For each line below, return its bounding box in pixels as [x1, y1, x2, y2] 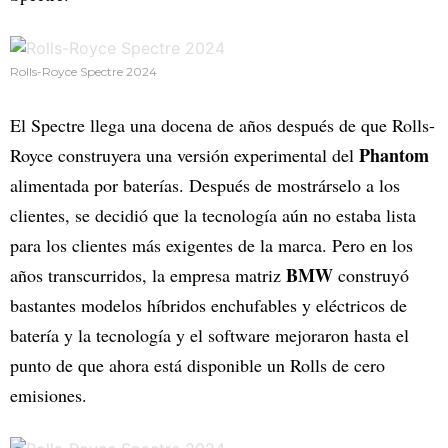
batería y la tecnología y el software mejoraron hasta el [10, 323, 409, 348]
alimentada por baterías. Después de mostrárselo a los [10, 173, 400, 198]
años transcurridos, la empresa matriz [10, 263, 286, 288]
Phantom [359, 142, 429, 169]
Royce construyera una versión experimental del [10, 143, 359, 168]
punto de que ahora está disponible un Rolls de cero [10, 353, 385, 378]
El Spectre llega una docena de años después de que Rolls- [10, 113, 435, 138]
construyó [338, 263, 409, 288]
